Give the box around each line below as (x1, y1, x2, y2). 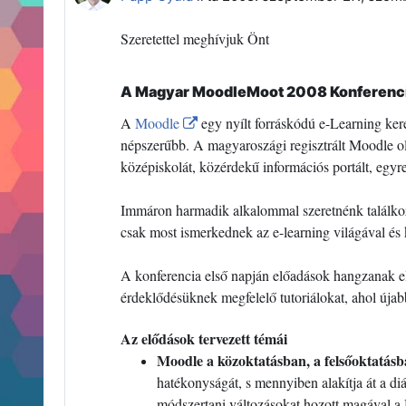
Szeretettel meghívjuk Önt (121, 29, 269, 48)
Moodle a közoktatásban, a (157, 350, 324, 371)
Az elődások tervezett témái (121, 328, 287, 349)
